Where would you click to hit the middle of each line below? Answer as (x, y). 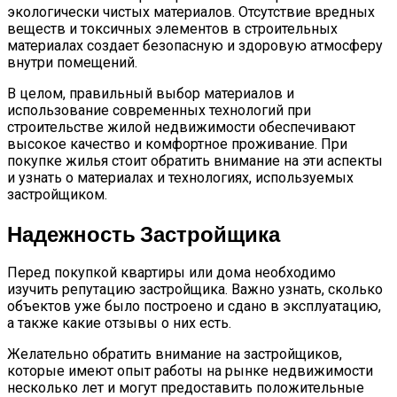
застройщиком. (57, 194)
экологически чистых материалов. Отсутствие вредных (191, 12)
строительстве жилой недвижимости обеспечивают (181, 127)
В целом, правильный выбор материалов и (151, 93)
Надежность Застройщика (144, 233)
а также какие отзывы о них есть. (119, 323)
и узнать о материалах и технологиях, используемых (180, 177)
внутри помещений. (72, 62)
